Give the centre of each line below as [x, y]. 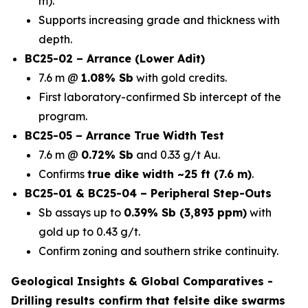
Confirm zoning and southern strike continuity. [158, 251]
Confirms [63, 174]
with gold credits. [180, 78]
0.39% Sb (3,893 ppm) [185, 212]
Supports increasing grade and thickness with [159, 20]
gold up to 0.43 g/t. [89, 232]
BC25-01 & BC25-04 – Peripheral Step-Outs [148, 193]
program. [63, 116]
